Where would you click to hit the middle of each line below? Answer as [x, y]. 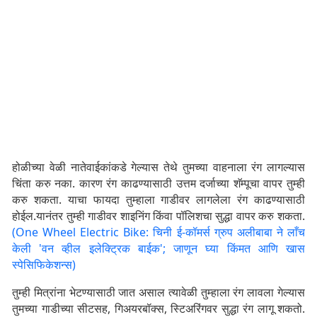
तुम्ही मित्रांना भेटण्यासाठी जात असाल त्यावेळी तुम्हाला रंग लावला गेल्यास [158, 293]
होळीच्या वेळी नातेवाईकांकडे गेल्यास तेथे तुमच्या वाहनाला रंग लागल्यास [158, 167]
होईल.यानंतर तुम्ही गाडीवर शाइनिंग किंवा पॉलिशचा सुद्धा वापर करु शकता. [158, 216]
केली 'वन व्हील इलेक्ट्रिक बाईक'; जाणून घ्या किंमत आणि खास [158, 249]
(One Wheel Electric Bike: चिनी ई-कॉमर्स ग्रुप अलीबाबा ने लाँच [158, 232]
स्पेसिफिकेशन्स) [44, 265]
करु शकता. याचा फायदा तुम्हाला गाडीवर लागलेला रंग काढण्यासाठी [158, 200]
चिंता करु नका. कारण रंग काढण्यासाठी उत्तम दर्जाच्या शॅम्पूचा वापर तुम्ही [158, 184]
